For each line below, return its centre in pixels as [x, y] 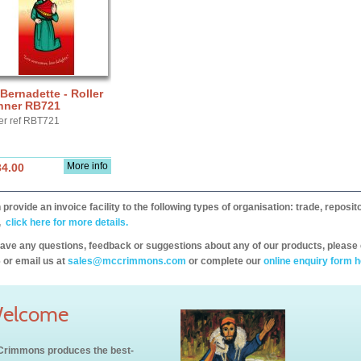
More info [87, 166]
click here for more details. [66, 222]
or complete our [225, 261]
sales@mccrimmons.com [127, 261]
